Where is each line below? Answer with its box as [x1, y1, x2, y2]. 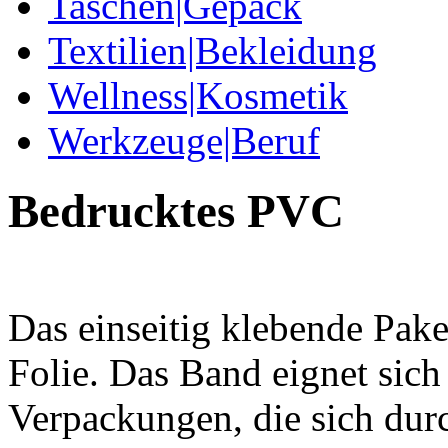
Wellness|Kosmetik [48, 74, 348, 117]
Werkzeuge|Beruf [48, 119, 320, 162]
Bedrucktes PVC [8, 185, 344, 238]
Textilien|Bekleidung [48, 29, 377, 72]
